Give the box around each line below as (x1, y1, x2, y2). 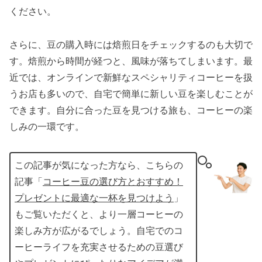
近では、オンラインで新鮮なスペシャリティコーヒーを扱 (9, 72, 253, 82)
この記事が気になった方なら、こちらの (15, 160, 183, 170)
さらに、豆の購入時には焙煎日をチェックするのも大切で (9, 39, 253, 50)
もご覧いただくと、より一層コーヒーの (15, 209, 183, 219)
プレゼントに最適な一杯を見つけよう (15, 192, 174, 203)
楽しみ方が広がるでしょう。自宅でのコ (15, 225, 183, 236)
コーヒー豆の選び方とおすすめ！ (43, 176, 183, 187)
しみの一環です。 (9, 121, 84, 132)
